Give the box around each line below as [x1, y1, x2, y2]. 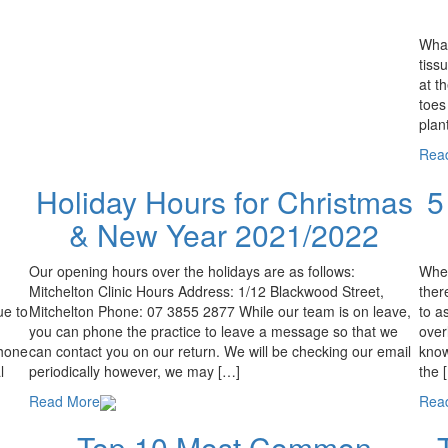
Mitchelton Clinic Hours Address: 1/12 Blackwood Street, [29, 280, 384, 301]
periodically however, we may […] [29, 360, 240, 381]
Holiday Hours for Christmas [35, 179, 413, 223]
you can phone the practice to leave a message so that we [29, 320, 398, 341]
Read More [29, 390, 100, 411]
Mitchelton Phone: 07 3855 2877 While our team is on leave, [29, 300, 411, 321]
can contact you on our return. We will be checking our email [29, 340, 411, 361]
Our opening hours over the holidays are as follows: [29, 260, 355, 281]
